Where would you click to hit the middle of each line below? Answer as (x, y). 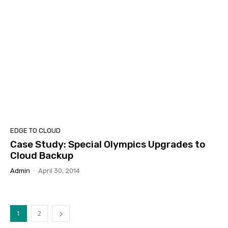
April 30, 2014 (59, 170)
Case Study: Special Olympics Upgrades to (108, 144)
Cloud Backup (42, 155)
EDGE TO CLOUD (35, 130)
